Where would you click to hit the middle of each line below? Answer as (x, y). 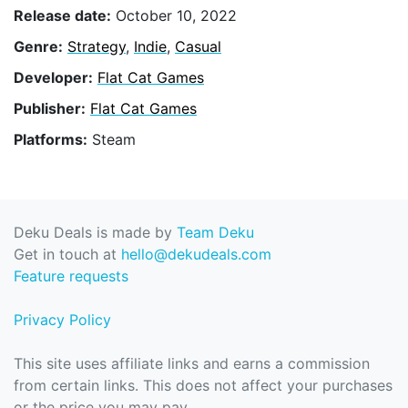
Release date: (62, 15)
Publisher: (50, 109)
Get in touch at (67, 255)
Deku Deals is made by (95, 233)
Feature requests (71, 276)
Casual (198, 46)
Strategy (97, 46)
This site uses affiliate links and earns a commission (192, 364)
